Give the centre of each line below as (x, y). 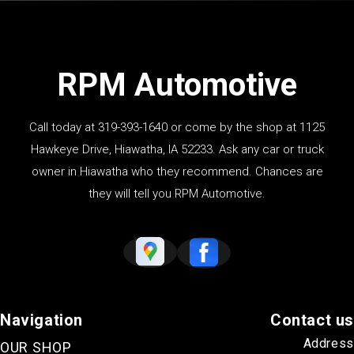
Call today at (64, 128)
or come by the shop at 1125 (246, 128)
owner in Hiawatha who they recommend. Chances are (177, 172)
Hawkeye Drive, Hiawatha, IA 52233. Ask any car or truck (177, 150)
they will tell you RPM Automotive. (177, 194)
